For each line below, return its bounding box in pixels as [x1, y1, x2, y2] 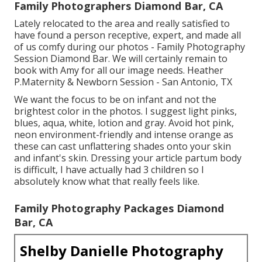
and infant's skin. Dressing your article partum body [14, 151, 242, 164]
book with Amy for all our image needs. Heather [14, 63, 223, 77]
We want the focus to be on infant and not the [14, 92, 216, 106]
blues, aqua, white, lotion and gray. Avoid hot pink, [14, 116, 234, 129]
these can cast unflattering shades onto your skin [14, 139, 231, 153]
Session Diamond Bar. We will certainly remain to [14, 51, 227, 65]
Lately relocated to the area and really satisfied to [14, 16, 230, 30]
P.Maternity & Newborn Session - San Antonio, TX [14, 75, 232, 88]
